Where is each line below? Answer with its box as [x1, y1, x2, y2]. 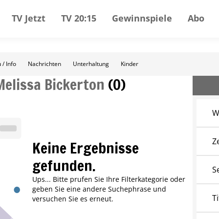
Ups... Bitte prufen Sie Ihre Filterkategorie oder [32, 175, 185, 184]
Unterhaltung [73, 60, 109, 68]
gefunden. [32, 155, 96, 176]
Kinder [121, 60, 138, 68]
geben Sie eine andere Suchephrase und [32, 184, 166, 194]
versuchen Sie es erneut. [32, 194, 113, 204]
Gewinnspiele [112, 12, 172, 24]
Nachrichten [28, 60, 61, 68]
